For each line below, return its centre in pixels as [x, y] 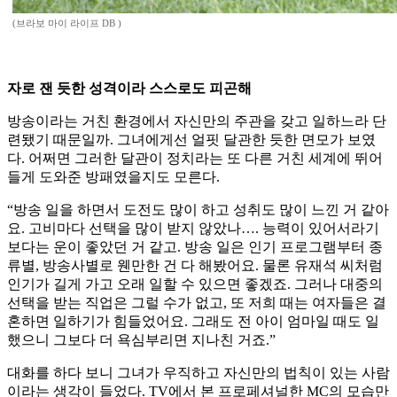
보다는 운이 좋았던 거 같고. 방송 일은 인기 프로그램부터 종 [195, 247]
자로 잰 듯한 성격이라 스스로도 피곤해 [129, 89]
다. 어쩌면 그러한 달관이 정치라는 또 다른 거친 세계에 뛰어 [195, 159]
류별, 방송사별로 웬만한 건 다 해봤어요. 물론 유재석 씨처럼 [195, 266]
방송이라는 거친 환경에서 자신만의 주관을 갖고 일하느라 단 [197, 121]
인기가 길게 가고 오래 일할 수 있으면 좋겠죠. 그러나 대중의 [195, 284]
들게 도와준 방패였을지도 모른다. [113, 177]
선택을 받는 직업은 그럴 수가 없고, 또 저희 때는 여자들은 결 [197, 303]
